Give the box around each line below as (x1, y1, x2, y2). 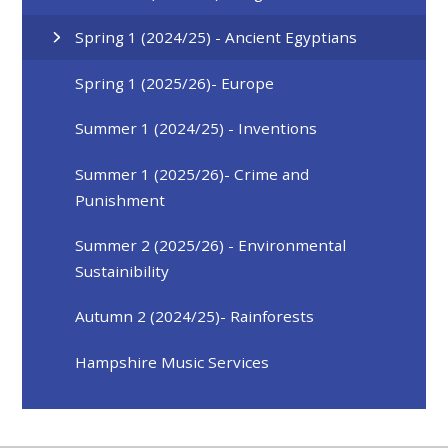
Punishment (75, 189, 166, 210)
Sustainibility (75, 260, 170, 281)
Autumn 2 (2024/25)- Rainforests (75, 306, 315, 327)
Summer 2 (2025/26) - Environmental (75, 234, 347, 255)
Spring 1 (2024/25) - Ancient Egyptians (75, 27, 358, 48)
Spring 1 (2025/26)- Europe (75, 72, 275, 93)
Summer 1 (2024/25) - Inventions (75, 118, 318, 139)
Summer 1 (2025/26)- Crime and (75, 163, 310, 184)
